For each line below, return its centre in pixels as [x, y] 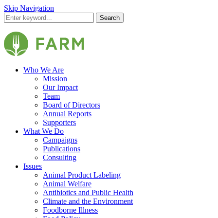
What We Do [44, 131]
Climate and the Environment [88, 201]
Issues [33, 166]
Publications [62, 149]
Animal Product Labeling [82, 175]
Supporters [59, 122]
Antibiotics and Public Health [88, 192]
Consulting [60, 157]
